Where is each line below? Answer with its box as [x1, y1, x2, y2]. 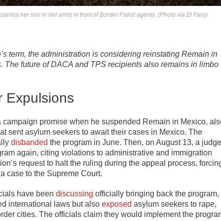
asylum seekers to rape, [132, 200, 217, 209]
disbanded [11, 138, 48, 147]
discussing [56, 189, 93, 198]
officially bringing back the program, [93, 189, 219, 198]
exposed [102, 200, 132, 209]
